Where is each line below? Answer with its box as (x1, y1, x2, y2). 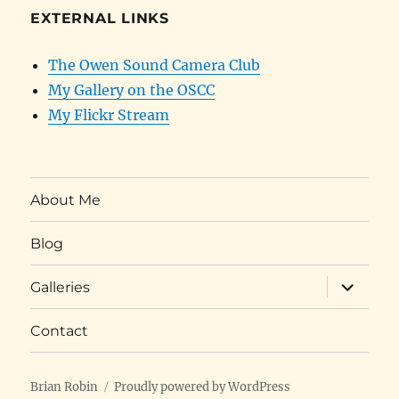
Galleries (30, 278, 91, 296)
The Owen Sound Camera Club (48, 56, 261, 75)
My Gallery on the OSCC (48, 81, 216, 100)
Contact (30, 322, 89, 339)
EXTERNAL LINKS (30, 10, 169, 28)
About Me (30, 191, 102, 208)
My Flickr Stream (48, 106, 170, 125)
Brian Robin (30, 379, 99, 395)
